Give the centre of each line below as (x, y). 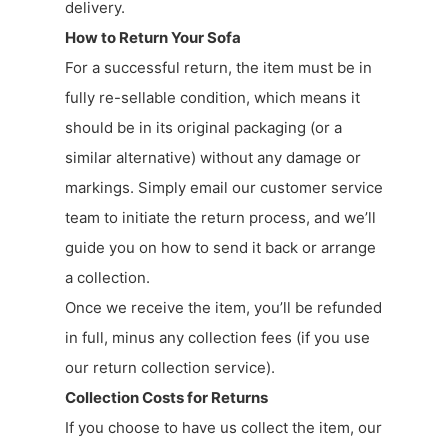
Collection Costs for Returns (166, 397)
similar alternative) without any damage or (213, 157)
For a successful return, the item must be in (218, 67)
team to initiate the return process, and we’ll (220, 217)
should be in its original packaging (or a (203, 127)
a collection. (107, 277)
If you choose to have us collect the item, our (223, 427)
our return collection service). (170, 367)
